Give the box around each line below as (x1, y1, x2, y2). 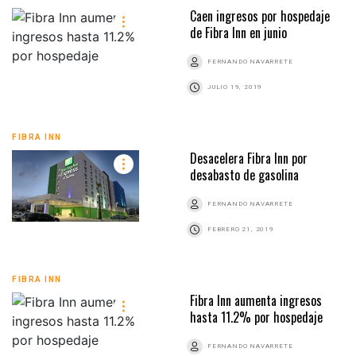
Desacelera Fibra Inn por (190, 149, 308, 168)
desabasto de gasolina (190, 165, 299, 185)
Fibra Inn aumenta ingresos (190, 291, 322, 311)
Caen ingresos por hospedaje (190, 6, 330, 26)
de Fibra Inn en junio (190, 23, 287, 43)
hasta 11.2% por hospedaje (190, 308, 323, 327)
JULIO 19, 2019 (207, 83, 263, 91)
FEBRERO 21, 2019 (207, 226, 274, 234)
